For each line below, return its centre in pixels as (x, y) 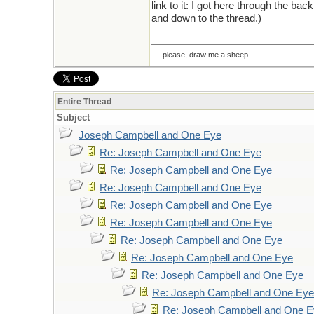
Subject (73, 117)
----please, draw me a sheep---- (205, 55)
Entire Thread (84, 102)
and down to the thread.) (206, 18)
